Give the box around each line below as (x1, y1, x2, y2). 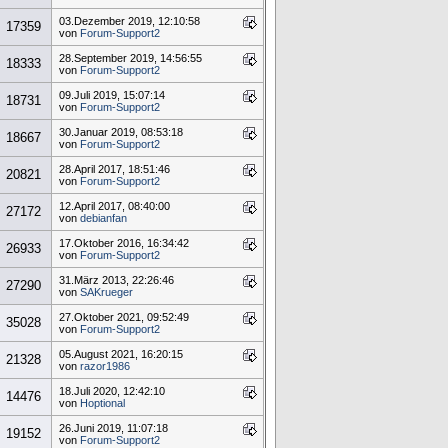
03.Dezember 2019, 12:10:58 (58, 15, 200, 28)
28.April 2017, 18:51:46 (58, 163, 170, 176)
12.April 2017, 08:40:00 (58, 200, 170, 213)
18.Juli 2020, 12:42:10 (58, 385, 165, 398)
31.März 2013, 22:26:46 (58, 274, 174, 287)
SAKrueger (79, 286, 133, 299)
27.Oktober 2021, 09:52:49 (58, 311, 189, 324)
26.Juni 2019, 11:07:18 (58, 422, 168, 435)
